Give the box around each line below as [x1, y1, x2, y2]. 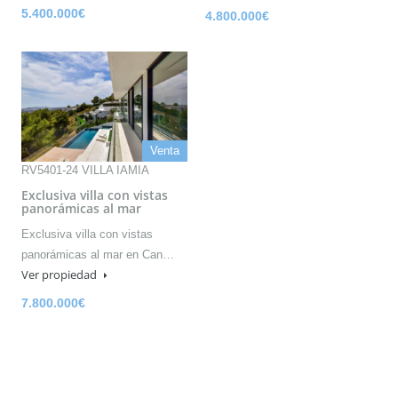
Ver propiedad [21, 266, 99, 283]
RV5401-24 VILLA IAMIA [21, 163, 149, 177]
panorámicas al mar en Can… [21, 247, 174, 261]
